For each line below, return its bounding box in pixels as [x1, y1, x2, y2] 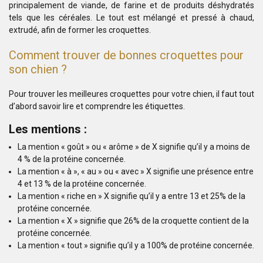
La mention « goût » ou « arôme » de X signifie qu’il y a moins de [18, 142, 250, 151]
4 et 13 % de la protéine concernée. [18, 179, 146, 188]
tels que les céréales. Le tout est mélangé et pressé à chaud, [9, 13, 254, 22]
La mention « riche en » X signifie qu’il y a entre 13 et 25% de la [18, 191, 245, 201]
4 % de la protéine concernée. [18, 154, 126, 164]
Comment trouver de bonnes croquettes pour [9, 48, 244, 62]
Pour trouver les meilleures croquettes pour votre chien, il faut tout [9, 89, 254, 99]
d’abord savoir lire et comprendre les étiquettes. [9, 102, 185, 111]
